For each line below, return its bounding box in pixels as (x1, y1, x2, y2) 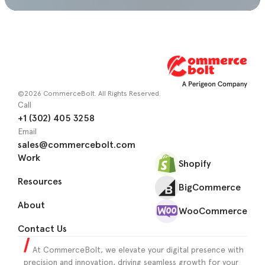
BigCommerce (179, 181, 241, 193)
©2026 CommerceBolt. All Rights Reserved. (18, 89, 161, 98)
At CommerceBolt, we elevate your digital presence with (30, 244, 244, 254)
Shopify (179, 157, 211, 169)
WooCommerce (179, 205, 247, 216)
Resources (18, 175, 62, 187)
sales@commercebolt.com (18, 138, 135, 150)
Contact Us (18, 222, 67, 234)
